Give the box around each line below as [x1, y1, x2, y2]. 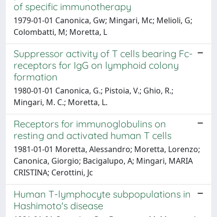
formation [14, 71, 58, 83]
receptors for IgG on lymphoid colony [14, 59, 179, 71]
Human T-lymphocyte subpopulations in [14, 188, 191, 200]
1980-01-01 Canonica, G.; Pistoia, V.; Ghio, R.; [14, 85, 173, 96]
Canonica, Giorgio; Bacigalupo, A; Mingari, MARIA [14, 155, 193, 166]
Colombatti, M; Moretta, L [14, 27, 107, 37]
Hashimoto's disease [14, 200, 103, 212]
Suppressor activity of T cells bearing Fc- [14, 47, 193, 60]
